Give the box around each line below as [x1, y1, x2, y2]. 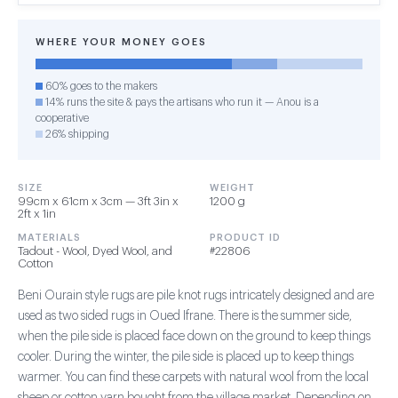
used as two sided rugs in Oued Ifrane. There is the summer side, [18, 310, 352, 322]
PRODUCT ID [210, 233, 281, 243]
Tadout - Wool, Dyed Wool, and [18, 245, 172, 257]
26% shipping [43, 129, 109, 139]
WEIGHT [210, 183, 255, 193]
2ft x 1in [18, 208, 56, 219]
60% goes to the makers [43, 81, 157, 92]
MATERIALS [18, 233, 81, 243]
